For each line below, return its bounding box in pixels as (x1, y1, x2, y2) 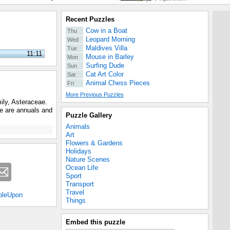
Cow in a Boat (85, 27, 127, 34)
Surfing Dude (85, 62, 124, 69)
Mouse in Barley (85, 53, 134, 61)
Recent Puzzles (66, 15, 114, 23)
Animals (66, 123, 90, 130)
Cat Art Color (85, 70, 124, 78)
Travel (66, 188, 84, 196)
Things (66, 197, 86, 204)
